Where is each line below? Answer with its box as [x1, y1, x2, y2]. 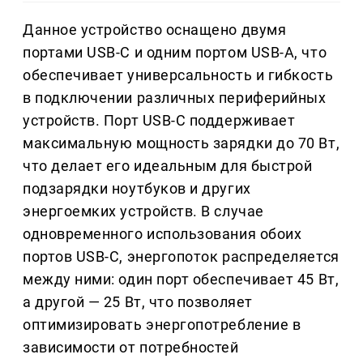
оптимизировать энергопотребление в [23, 316, 301, 334]
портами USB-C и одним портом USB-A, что [23, 44, 327, 62]
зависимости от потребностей [23, 339, 239, 357]
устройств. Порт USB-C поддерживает [23, 112, 296, 130]
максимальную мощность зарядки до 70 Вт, [23, 135, 340, 152]
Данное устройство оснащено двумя [23, 21, 287, 39]
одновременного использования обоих [23, 225, 302, 243]
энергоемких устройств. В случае [23, 203, 264, 220]
